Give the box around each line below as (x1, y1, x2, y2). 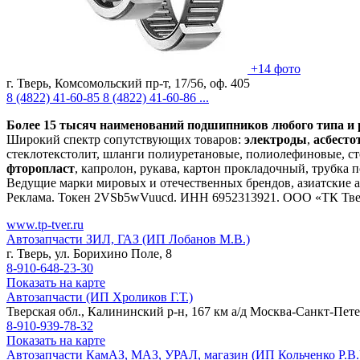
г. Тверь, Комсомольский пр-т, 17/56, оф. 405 (6, 76, 250, 90)
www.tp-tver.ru (6, 217, 84, 231)
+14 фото (251, 61, 301, 76)
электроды (244, 132, 307, 146)
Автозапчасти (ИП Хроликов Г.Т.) (6, 289, 193, 304)
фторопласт (6, 161, 75, 175)
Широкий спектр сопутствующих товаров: (6, 132, 244, 146)
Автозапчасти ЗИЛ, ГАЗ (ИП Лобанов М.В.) (6, 231, 250, 246)
